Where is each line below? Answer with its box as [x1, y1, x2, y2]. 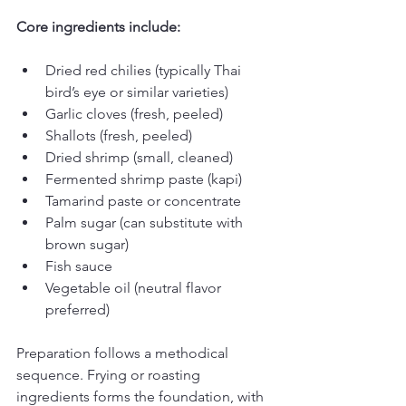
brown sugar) [45, 236, 129, 253]
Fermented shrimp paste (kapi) [45, 170, 242, 188]
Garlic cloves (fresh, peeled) [45, 105, 223, 122]
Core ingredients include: [16, 18, 180, 35]
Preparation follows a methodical [16, 344, 232, 362]
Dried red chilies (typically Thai [45, 62, 245, 79]
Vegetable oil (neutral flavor [45, 279, 225, 296]
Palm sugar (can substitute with [45, 214, 246, 231]
